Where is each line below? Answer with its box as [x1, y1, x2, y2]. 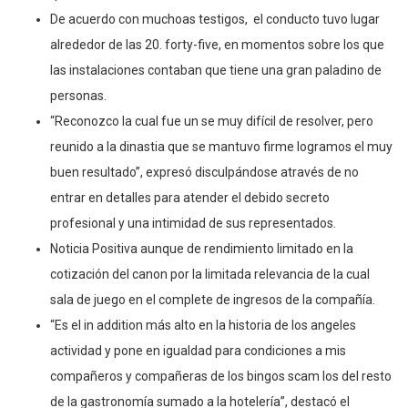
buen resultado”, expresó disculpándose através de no [50, 164, 359, 179]
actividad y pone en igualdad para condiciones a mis [50, 342, 346, 358]
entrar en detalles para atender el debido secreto [50, 189, 330, 205]
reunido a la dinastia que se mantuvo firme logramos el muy [50, 138, 393, 154]
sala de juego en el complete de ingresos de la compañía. [50, 291, 375, 307]
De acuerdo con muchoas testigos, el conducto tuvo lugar [50, 11, 380, 26]
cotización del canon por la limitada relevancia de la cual [50, 266, 370, 281]
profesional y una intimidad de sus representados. [50, 215, 336, 230]
